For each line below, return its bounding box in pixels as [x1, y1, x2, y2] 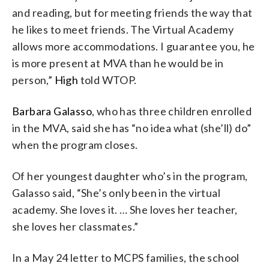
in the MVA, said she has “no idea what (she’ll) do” [12, 121, 252, 134]
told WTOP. [80, 73, 137, 86]
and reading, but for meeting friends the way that [12, 5, 253, 19]
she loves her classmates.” [12, 219, 139, 233]
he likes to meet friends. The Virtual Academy [12, 22, 234, 36]
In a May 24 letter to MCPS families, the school [12, 250, 240, 264]
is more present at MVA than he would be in [12, 56, 224, 70]
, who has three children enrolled [92, 104, 252, 118]
